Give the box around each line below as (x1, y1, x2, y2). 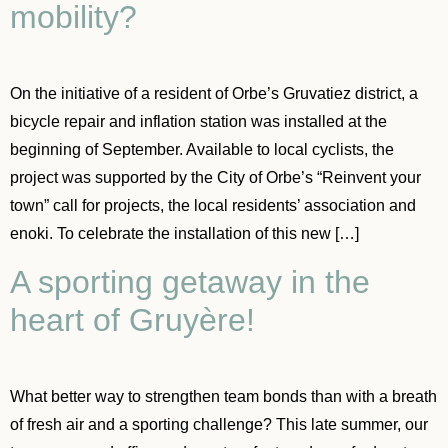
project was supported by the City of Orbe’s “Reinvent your (10, 169, 421, 187)
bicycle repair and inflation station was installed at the (10, 113, 387, 131)
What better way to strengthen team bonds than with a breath (10, 387, 437, 405)
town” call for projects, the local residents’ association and (10, 197, 416, 215)
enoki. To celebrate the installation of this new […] (10, 225, 359, 243)
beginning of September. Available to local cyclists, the (10, 141, 394, 159)
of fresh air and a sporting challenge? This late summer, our (10, 415, 428, 433)
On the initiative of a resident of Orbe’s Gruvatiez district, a (10, 85, 418, 103)
